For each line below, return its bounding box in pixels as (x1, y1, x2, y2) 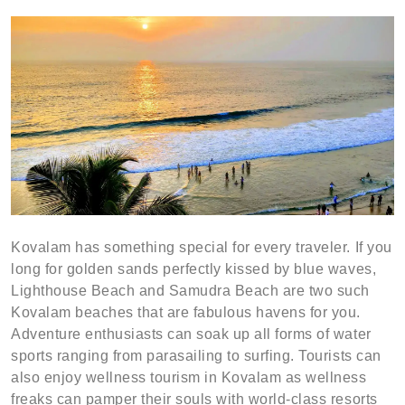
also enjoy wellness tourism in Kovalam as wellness (11, 370, 367, 385)
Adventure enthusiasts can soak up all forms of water (11, 326, 372, 342)
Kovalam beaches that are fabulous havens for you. (11, 305, 361, 320)
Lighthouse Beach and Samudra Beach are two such (11, 283, 370, 298)
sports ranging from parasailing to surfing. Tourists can (11, 348, 381, 363)
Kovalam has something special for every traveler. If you (11, 240, 392, 255)
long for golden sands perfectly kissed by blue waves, (11, 261, 377, 277)
